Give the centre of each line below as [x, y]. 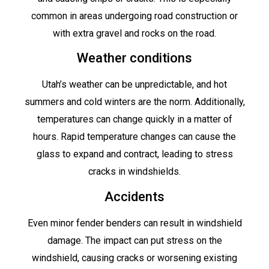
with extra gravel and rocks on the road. [134, 34]
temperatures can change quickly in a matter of [134, 119]
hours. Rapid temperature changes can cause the [134, 137]
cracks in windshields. [134, 172]
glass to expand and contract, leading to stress [134, 154]
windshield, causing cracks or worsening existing [134, 258]
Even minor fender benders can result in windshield [134, 223]
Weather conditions [134, 58]
